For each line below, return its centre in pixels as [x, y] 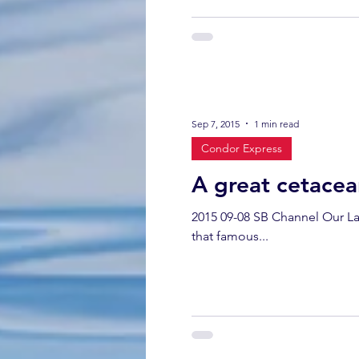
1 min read [276, 123]
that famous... [230, 236]
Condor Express [242, 148]
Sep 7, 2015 [216, 123]
